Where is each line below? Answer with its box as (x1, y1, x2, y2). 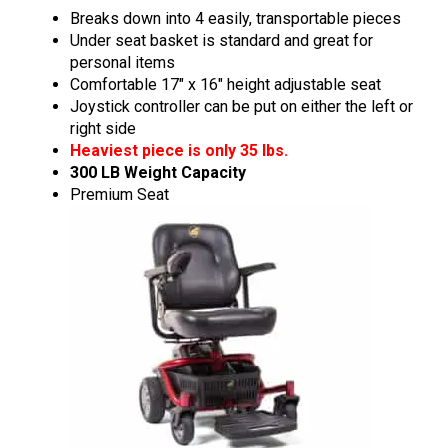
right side (70, 119, 136, 139)
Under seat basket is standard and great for (70, 31, 373, 51)
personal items (70, 53, 175, 73)
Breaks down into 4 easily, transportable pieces (70, 9, 401, 29)
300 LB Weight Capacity (70, 163, 246, 183)
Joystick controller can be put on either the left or (70, 97, 413, 117)
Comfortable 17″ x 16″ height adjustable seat (70, 75, 381, 95)
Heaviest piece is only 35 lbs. (70, 141, 288, 161)
